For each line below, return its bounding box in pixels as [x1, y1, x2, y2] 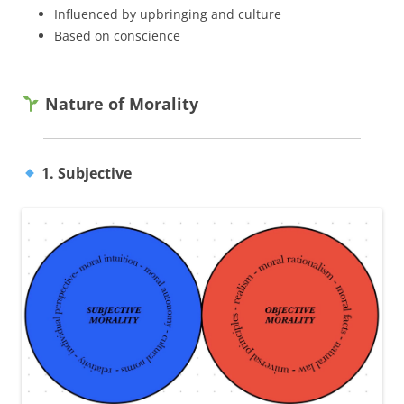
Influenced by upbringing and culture [54, 5, 281, 23]
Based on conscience [54, 26, 180, 44]
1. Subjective [38, 162, 133, 183]
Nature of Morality [40, 92, 198, 115]
